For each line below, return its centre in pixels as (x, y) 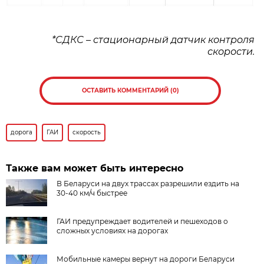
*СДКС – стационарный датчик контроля (153, 39)
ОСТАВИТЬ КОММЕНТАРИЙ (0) (130, 90)
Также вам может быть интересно (95, 168)
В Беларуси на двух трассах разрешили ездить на (148, 183)
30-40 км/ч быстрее (92, 193)
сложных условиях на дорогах (113, 230)
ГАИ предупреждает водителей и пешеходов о (143, 221)
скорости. (231, 51)
